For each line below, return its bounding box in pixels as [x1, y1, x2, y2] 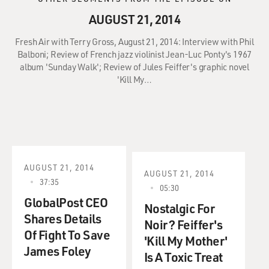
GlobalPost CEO [24, 194, 107, 210]
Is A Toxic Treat [144, 249, 223, 265]
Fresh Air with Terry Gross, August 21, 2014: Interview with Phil [15, 35, 254, 47]
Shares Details [24, 210, 101, 226]
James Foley [24, 243, 91, 259]
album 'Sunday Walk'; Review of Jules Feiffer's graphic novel [20, 61, 249, 73]
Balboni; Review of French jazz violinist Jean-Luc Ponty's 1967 [17, 48, 252, 60]
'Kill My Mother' [144, 232, 228, 249]
